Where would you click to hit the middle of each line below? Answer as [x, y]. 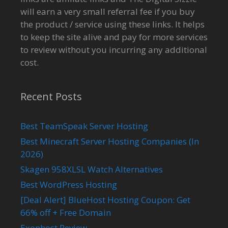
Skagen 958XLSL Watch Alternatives [92, 169]
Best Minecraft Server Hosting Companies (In [110, 141]
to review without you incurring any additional [114, 50]
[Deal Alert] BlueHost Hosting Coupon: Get [105, 200]
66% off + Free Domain [66, 213]
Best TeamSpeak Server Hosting [84, 126]
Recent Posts [51, 97]
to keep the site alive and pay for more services [114, 37]
